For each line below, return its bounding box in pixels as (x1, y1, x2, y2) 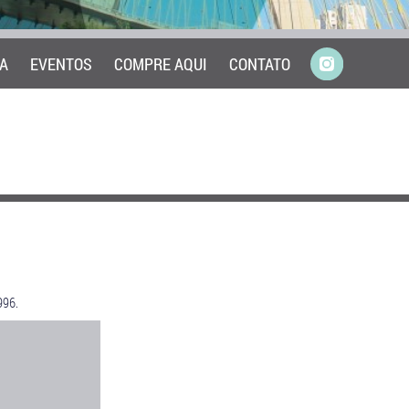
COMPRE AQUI (114, 53, 207, 75)
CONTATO (229, 53, 290, 75)
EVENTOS (30, 53, 92, 75)
